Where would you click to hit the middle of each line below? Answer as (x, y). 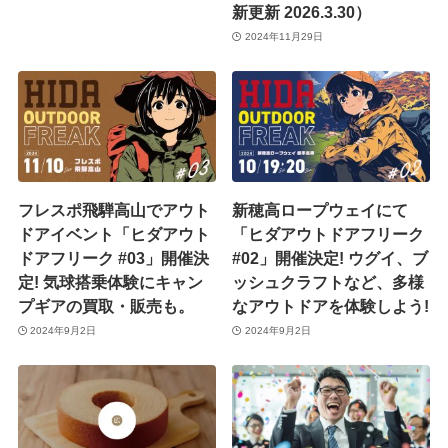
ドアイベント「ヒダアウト (113, 234)
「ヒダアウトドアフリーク (328, 234)
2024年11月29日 (283, 36)
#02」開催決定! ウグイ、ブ (330, 258)
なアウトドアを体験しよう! (331, 306)
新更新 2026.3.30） (302, 12)
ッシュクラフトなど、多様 (328, 282)
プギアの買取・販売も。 (105, 306)
